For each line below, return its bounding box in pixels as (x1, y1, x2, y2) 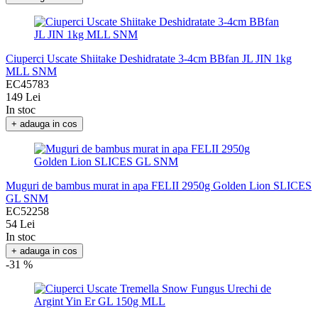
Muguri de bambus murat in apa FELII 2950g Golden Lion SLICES (6, 180, 312, 192)
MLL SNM (6, 65, 57, 78)
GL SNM (6, 192, 48, 205)
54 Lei (6, 218, 35, 231)
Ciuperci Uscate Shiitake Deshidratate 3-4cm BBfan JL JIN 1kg (6, 53, 292, 65)
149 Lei (6, 91, 40, 104)
